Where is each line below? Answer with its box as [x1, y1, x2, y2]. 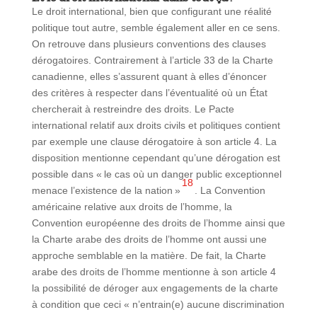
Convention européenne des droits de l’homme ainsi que [31, 217, 285, 229]
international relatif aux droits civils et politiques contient [31, 119, 280, 131]
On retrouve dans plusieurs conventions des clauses [31, 38, 266, 50]
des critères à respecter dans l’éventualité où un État [31, 86, 267, 98]
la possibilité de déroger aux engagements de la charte [31, 282, 278, 294]
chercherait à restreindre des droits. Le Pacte [31, 103, 234, 115]
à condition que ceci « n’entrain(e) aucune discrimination [31, 298, 284, 310]
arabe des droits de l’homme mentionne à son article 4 [31, 265, 276, 277]
